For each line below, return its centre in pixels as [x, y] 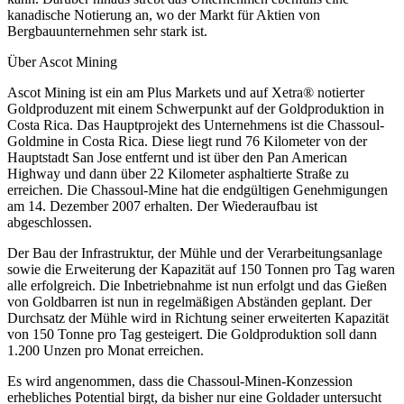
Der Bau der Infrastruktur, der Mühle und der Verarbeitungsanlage [195, 252]
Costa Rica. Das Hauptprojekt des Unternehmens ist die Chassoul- [196, 124]
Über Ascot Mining [62, 61]
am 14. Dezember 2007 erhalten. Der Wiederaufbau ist [162, 206]
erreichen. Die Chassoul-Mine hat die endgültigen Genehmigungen [197, 189]
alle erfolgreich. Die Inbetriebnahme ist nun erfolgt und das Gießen [197, 285]
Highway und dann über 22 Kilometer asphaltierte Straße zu [178, 173]
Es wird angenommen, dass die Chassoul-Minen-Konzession [180, 381]
